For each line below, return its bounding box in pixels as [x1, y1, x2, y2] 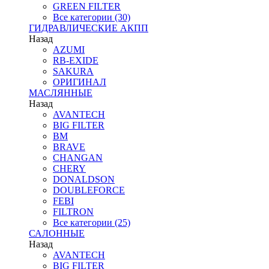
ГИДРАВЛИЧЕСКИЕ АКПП [29, 23, 148, 33]
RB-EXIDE [53, 55, 98, 65]
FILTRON [53, 207, 94, 217]
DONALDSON [53, 174, 115, 184]
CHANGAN [53, 153, 103, 163]
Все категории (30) [53, 12, 130, 22]
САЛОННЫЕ [29, 228, 85, 238]
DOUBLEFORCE [53, 185, 125, 195]
